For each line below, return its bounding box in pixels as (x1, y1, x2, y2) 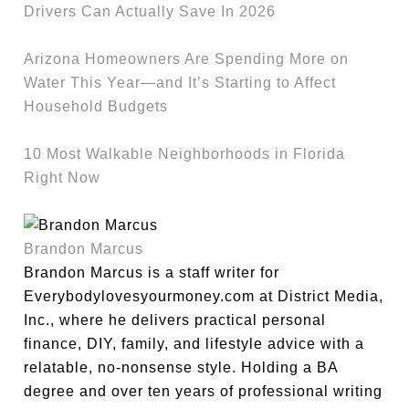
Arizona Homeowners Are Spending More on (24, 50, 350, 67)
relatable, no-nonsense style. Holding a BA (24, 359, 339, 375)
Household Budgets (24, 98, 169, 114)
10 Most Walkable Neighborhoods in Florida (24, 145, 346, 162)
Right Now (24, 169, 101, 185)
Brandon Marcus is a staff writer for (24, 264, 280, 280)
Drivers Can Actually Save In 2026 (24, 3, 277, 19)
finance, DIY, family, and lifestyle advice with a (24, 335, 365, 351)
